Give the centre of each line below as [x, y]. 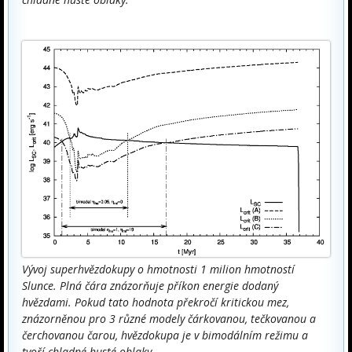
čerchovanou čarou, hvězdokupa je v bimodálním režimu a [165, 335]
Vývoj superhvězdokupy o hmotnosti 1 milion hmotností [158, 269]
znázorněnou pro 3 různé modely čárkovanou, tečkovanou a [169, 318]
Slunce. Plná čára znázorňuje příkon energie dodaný [150, 285]
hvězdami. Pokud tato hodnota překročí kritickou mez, [156, 302]
